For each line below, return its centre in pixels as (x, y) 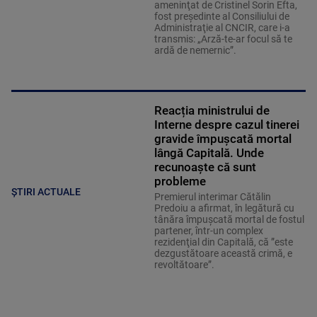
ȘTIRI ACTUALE (46, 191)
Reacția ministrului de (212, 110)
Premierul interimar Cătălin (212, 196)
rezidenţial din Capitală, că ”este (223, 242)
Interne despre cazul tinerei (226, 124)
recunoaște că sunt (205, 167)
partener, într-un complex (208, 230)
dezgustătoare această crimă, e (223, 253)
